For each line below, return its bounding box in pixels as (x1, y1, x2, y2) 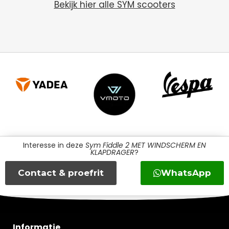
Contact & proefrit (18, 168, 104, 178)
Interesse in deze (23, 140, 83, 151)
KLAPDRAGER (90, 147, 134, 158)
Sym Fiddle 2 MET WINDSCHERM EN (83, 140, 206, 151)
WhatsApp (161, 168, 211, 178)
